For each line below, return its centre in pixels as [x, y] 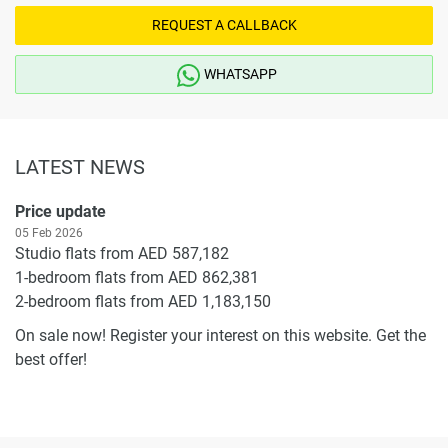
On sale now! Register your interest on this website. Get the [220, 335]
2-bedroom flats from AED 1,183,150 [143, 301]
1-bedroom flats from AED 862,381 [137, 277]
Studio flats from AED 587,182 [122, 253]
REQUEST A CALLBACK [224, 24]
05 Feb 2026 [49, 232]
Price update [60, 211]
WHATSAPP [240, 73]
